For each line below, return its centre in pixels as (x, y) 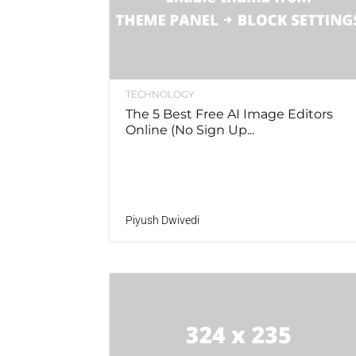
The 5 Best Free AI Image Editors (229, 114)
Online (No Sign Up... (190, 130)
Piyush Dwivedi (163, 221)
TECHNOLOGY (160, 95)
